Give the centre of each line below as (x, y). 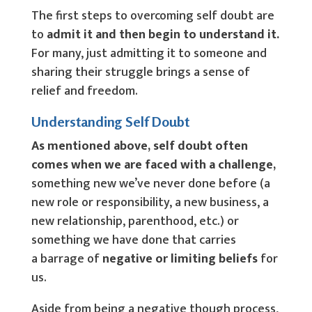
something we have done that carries (133, 240)
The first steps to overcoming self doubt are (153, 16)
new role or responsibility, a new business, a (150, 203)
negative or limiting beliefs (180, 259)
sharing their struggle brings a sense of (140, 72)
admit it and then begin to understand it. (163, 35)
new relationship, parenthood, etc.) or (135, 221)
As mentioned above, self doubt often (139, 146)
